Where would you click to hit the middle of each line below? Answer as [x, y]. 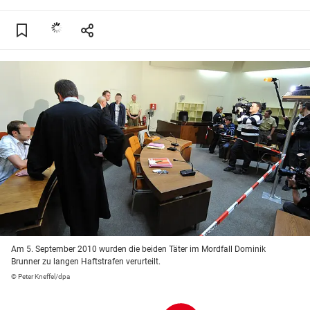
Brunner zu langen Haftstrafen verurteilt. [86, 262]
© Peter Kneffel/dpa [40, 277]
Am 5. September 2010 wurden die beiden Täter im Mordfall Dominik [138, 249]
